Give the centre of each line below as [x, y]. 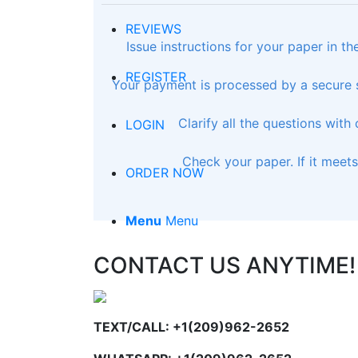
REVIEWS [153, 28]
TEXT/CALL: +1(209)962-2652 [191, 327]
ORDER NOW [165, 172]
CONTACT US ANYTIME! [225, 265]
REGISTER [156, 76]
